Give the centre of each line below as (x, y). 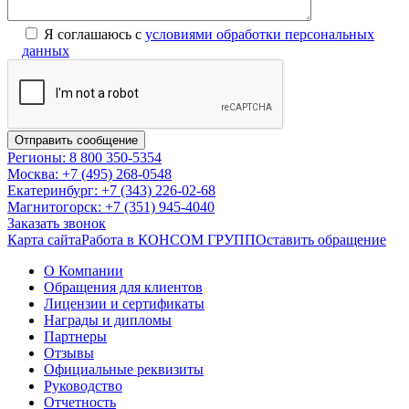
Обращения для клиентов (123, 287)
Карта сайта (44, 239)
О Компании (84, 270)
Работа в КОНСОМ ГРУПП (168, 239)
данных (46, 50)
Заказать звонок (57, 223)
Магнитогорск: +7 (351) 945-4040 (111, 206)
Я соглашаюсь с (94, 34)
